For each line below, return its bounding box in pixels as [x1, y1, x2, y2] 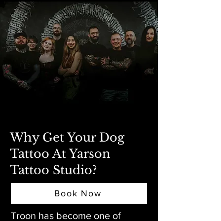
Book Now [54, 188, 102, 198]
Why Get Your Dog [10, 130, 124, 145]
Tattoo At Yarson [10, 147, 110, 161]
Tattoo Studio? [10, 163, 97, 177]
